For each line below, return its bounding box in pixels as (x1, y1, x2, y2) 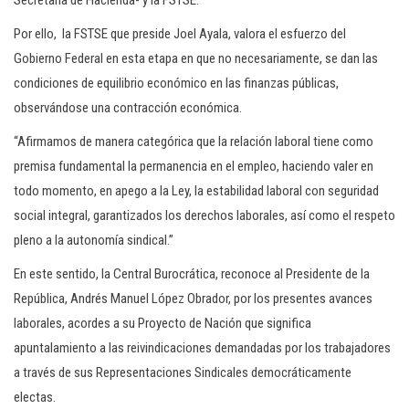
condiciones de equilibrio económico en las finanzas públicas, (14, 75, 339, 91)
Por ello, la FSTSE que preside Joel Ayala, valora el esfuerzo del (14, 26, 346, 42)
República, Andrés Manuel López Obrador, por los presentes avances (14, 290, 372, 307)
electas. (14, 389, 56, 405)
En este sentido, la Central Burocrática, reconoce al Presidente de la (14, 266, 370, 282)
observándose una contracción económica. (14, 100, 242, 116)
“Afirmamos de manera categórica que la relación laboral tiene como (14, 133, 373, 150)
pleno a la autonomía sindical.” (14, 232, 173, 248)
